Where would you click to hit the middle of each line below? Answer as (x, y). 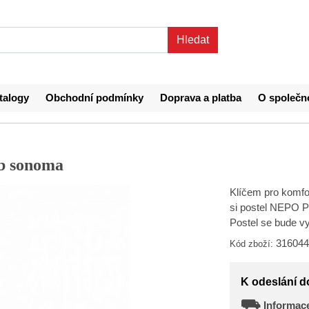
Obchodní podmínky (94, 98)
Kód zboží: (251, 244)
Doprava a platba (201, 98)
